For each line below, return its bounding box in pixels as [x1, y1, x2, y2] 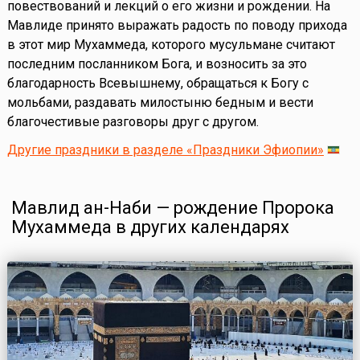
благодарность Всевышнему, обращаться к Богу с [6, 76, 309, 92]
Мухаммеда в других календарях [10, 217, 289, 238]
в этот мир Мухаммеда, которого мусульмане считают [6, 37, 335, 53]
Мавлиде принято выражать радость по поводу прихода [6, 18, 347, 34]
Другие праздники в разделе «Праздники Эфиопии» [6, 142, 324, 158]
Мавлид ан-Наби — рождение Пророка [10, 198, 334, 219]
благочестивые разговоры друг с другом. [6, 114, 259, 130]
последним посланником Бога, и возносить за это [6, 56, 307, 72]
